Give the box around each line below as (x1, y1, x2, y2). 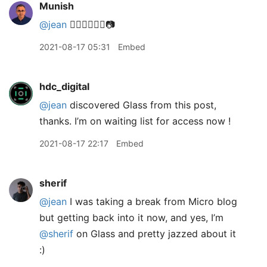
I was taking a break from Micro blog (67, 195, 237, 207)
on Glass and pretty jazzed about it (73, 228, 236, 240)
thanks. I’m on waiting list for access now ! (39, 115, 231, 127)
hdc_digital (39, 80, 89, 92)
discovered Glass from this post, (67, 99, 216, 111)
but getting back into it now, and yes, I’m (39, 212, 223, 223)
